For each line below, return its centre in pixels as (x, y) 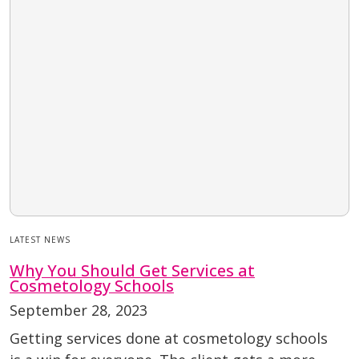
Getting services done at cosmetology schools (169, 339)
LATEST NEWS (40, 240)
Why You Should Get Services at (132, 271)
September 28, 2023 (79, 311)
